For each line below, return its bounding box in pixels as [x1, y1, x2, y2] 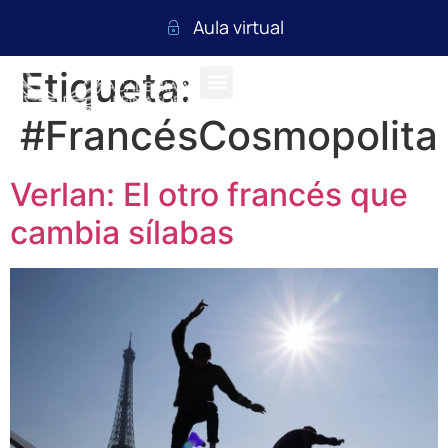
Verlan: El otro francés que [10, 174, 408, 214]
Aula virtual [192, 15, 284, 40]
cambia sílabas [10, 212, 234, 252]
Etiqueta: [20, 62, 191, 112]
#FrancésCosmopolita [20, 110, 438, 160]
